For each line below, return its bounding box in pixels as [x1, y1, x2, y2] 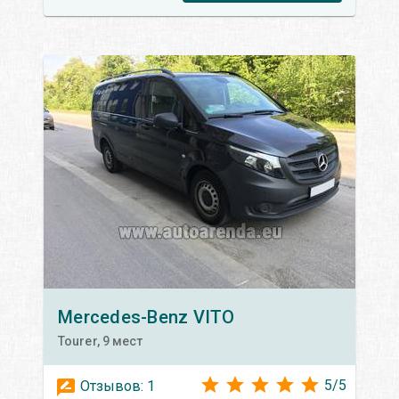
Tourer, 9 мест [58, 333, 143, 348]
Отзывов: [77, 377, 147, 395]
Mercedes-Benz [58, 305, 189, 328]
